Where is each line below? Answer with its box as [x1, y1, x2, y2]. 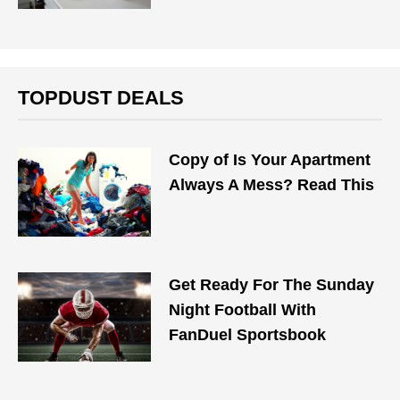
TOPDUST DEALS [18, 87, 184, 109]
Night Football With [169, 301, 317, 319]
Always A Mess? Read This [169, 176, 375, 194]
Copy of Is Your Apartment [169, 151, 371, 169]
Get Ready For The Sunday [169, 276, 375, 294]
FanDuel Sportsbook [169, 326, 327, 344]
